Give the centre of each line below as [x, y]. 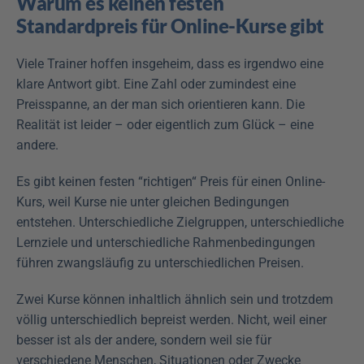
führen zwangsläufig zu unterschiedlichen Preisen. [160, 263]
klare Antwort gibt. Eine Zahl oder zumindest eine [156, 84]
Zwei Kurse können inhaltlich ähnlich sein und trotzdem [175, 299]
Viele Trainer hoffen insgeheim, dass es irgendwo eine [170, 64]
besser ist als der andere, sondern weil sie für [144, 340]
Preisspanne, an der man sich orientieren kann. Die [160, 104]
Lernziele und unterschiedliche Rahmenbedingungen [166, 243]
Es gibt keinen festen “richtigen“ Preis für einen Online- [171, 182]
